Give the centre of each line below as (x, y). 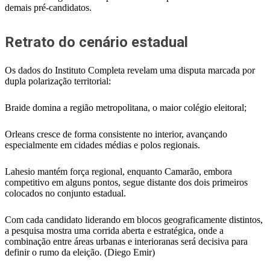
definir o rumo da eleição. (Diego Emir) (80, 252)
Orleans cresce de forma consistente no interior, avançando (116, 134)
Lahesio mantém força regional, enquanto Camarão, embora (118, 171)
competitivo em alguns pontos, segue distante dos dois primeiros (126, 182)
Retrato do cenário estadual (96, 42)
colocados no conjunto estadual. (65, 193)
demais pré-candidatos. (48, 8)
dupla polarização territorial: (58, 81)
